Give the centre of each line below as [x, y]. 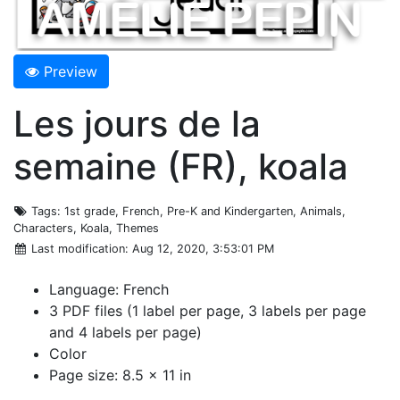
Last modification [79, 248]
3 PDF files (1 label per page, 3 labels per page [208, 310]
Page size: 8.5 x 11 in [120, 375]
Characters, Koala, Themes [86, 228]
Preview [71, 71]
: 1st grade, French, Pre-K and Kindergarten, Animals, [202, 211]
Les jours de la [137, 123]
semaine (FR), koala [181, 166]
